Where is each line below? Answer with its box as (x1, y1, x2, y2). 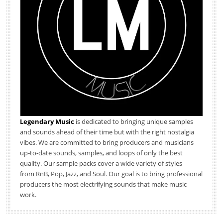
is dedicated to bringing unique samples (75, 117, 193, 126)
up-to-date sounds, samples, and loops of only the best (19, 148, 183, 158)
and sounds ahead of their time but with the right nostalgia (19, 127, 194, 137)
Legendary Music (19, 117, 76, 126)
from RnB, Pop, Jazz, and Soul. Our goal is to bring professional (19, 169, 203, 179)
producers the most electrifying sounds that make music (19, 180, 187, 189)
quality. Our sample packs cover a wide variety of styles (19, 159, 182, 168)
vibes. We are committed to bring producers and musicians (19, 138, 194, 147)
